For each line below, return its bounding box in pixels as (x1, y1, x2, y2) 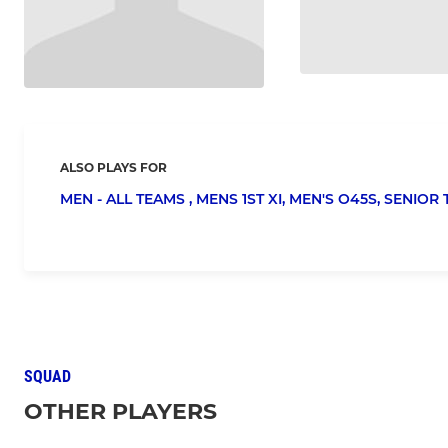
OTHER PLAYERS (24, 398, 217, 426)
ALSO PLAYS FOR (60, 160, 167, 176)
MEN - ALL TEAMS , (60, 190, 196, 209)
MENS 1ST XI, (196, 190, 289, 209)
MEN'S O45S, (289, 190, 384, 209)
